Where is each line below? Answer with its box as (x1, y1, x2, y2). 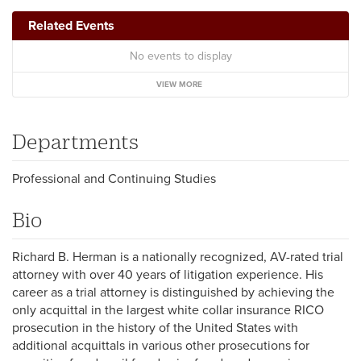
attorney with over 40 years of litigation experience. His (12, 266, 323, 283)
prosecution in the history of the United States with (12, 319, 298, 336)
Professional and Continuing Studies (12, 170, 216, 187)
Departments (12, 129, 139, 152)
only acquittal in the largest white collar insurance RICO (12, 301, 324, 318)
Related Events (28, 17, 114, 34)
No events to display (129, 48, 232, 63)
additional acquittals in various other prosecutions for (12, 337, 309, 354)
